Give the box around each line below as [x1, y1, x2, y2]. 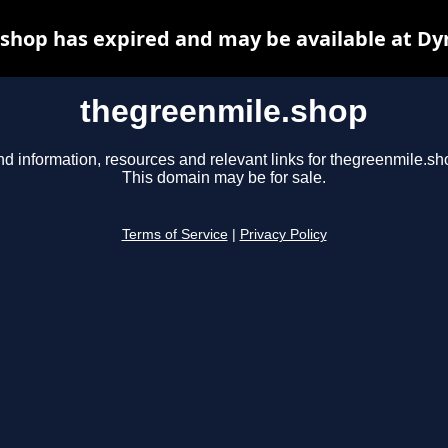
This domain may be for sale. [122, 169, 326, 187]
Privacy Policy [239, 227, 327, 243]
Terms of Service [121, 227, 228, 243]
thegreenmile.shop [80, 93, 368, 129]
